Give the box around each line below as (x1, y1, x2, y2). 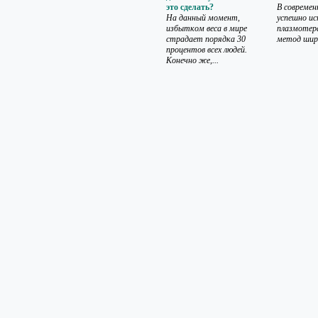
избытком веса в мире (166, 23, 247, 33)
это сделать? (166, 2, 214, 12)
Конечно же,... (166, 55, 219, 65)
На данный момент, (166, 13, 240, 23)
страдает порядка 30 (166, 34, 246, 44)
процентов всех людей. (166, 45, 247, 55)
